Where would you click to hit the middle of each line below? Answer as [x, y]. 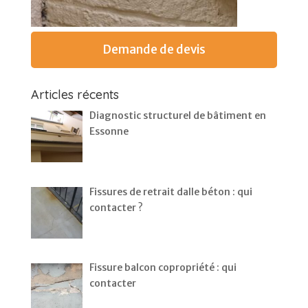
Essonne [109, 131]
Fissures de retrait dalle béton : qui [171, 191]
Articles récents [75, 95]
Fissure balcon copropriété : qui [163, 268]
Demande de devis [154, 49]
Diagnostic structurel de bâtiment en [178, 115]
